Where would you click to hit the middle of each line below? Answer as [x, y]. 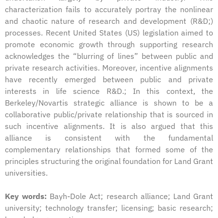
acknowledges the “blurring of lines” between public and [109, 56]
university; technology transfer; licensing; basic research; [109, 208]
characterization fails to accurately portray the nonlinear [109, 9]
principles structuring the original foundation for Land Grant [109, 161]
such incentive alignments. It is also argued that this [109, 126]
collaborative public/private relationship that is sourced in [109, 114]
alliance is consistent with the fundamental [109, 137]
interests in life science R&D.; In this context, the [109, 91]
